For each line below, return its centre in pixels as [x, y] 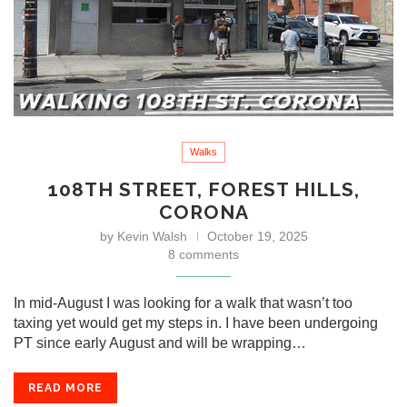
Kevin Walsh [152, 236]
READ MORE [65, 387]
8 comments [203, 254]
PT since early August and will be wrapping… [160, 342]
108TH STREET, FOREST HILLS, [203, 189]
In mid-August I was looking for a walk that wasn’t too [183, 303]
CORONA [203, 212]
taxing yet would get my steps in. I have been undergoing [196, 323]
